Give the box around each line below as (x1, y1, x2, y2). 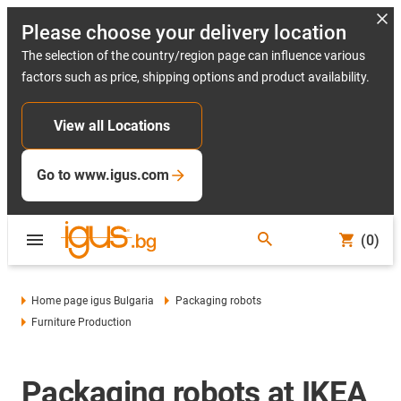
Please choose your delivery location (21, 21, 346, 44)
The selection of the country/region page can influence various (21, 48, 365, 63)
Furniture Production (31, 316, 132, 328)
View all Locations (54, 117, 170, 134)
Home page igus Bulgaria (31, 294, 155, 307)
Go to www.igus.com (37, 166, 169, 183)
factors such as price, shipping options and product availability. (21, 70, 370, 84)
